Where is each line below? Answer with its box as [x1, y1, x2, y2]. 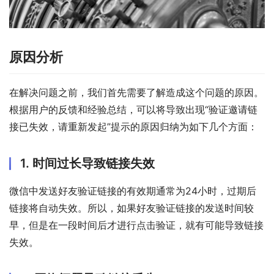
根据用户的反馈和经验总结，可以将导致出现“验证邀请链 [9, 103, 257, 116]
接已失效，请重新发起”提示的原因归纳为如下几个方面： [9, 120, 257, 133]
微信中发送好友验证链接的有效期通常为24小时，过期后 [9, 184, 256, 197]
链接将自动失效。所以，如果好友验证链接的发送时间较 [9, 201, 254, 214]
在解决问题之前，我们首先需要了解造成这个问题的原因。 [9, 86, 264, 98]
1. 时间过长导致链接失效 [20, 155, 155, 171]
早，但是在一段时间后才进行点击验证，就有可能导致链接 [9, 218, 264, 231]
